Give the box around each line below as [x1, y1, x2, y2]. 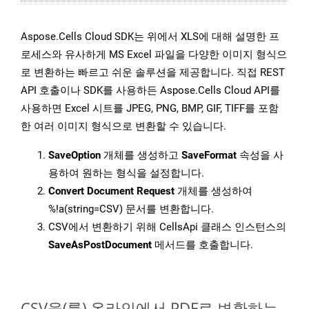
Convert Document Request [48, 185, 175, 198]
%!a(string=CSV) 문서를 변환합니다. [48, 203, 214, 216]
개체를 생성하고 [101, 149, 181, 162]
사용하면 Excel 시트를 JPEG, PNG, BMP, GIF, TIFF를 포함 [21, 102, 279, 115]
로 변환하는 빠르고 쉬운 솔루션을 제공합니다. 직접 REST [21, 66, 285, 79]
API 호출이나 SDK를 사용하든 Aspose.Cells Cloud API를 [21, 84, 280, 97]
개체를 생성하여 [175, 185, 252, 198]
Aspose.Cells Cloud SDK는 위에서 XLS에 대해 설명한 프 [21, 30, 279, 43]
